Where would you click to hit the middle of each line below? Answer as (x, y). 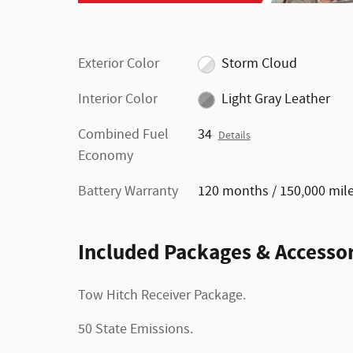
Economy (106, 156)
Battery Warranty (128, 192)
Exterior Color (119, 64)
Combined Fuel (123, 135)
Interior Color (118, 100)
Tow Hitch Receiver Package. (162, 296)
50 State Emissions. (136, 330)
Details (234, 136)
